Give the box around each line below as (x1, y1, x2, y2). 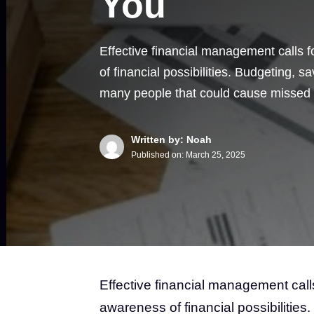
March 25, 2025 (186, 150, 245, 160)
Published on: (131, 150, 186, 160)
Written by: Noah (131, 134, 212, 145)
